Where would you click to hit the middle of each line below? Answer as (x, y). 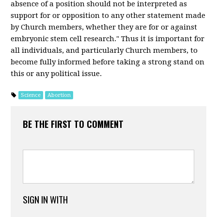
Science (31, 95)
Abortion (59, 95)
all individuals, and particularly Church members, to (104, 50)
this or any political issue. (56, 74)
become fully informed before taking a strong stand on (108, 62)
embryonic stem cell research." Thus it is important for (108, 39)
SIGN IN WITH (46, 199)
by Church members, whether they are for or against (104, 27)
